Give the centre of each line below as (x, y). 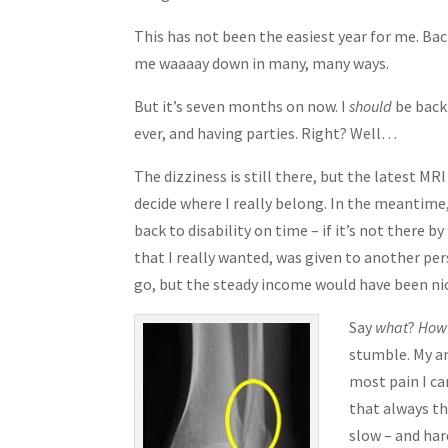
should (371, 105)
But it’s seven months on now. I (242, 105)
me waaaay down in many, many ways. (262, 62)
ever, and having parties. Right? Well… (266, 132)
